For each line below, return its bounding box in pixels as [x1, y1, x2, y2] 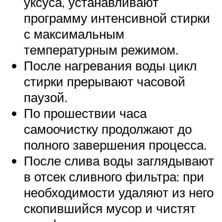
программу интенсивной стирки [24, 10, 210, 26]
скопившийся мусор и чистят [24, 200, 196, 217]
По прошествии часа [24, 105, 147, 121]
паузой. [24, 89, 67, 106]
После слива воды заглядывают [24, 153, 214, 169]
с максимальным [24, 26, 124, 42]
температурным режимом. [24, 42, 178, 58]
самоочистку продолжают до [24, 121, 192, 137]
